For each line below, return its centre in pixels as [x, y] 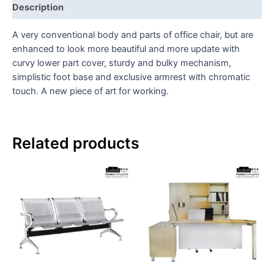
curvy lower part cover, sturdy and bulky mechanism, [122, 63]
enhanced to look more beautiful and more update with [126, 49]
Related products [76, 143]
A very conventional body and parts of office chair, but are [133, 35]
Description [38, 7]
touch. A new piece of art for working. [91, 91]
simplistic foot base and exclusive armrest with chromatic [131, 77]
